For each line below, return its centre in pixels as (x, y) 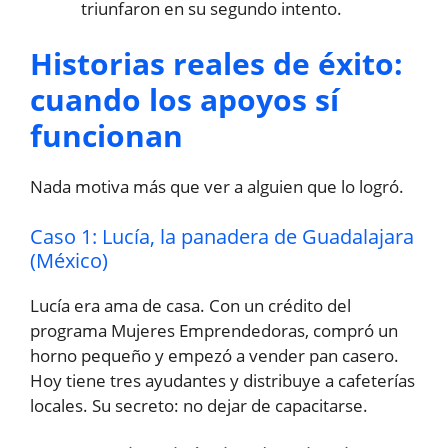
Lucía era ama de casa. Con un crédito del (190, 305)
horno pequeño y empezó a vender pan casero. (214, 355)
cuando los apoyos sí (184, 100)
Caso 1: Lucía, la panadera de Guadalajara (222, 236)
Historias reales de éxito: (216, 64)
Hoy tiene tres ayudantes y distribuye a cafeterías (222, 380)
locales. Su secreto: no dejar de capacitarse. (199, 405)
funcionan (106, 136)
